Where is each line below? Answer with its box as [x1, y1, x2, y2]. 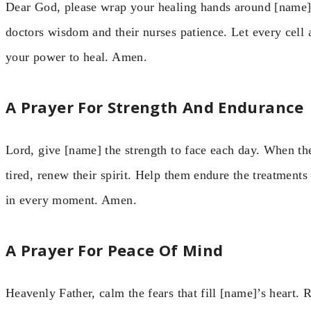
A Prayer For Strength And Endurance [6, 96, 304, 118]
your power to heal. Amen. [6, 49, 147, 64]
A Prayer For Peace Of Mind [6, 239, 224, 261]
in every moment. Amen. [6, 193, 137, 208]
